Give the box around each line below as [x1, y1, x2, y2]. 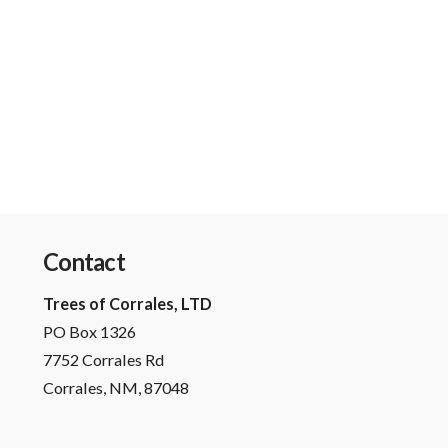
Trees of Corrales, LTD [42, 294, 212, 314]
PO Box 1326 [42, 322, 136, 342]
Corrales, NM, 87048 [42, 378, 189, 398]
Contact [42, 247, 125, 276]
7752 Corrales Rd [42, 350, 164, 370]
